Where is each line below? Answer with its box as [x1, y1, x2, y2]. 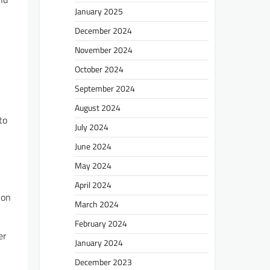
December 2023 [75, 255, 132, 269]
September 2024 [75, 81, 135, 95]
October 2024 [75, 62, 124, 76]
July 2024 [75, 120, 108, 134]
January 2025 [75, 4, 123, 18]
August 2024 [75, 101, 121, 115]
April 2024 [75, 178, 111, 192]
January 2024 [75, 236, 123, 250]
